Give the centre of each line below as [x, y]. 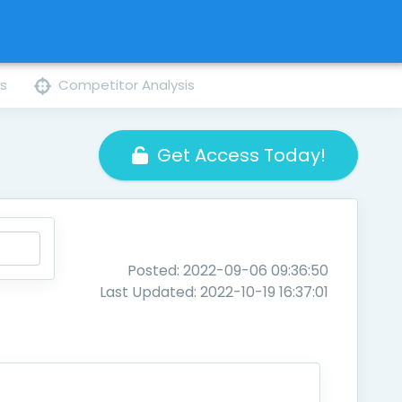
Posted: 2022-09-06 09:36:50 [228, 271]
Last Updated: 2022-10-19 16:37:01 [214, 292]
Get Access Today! [241, 155]
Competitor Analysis [127, 85]
